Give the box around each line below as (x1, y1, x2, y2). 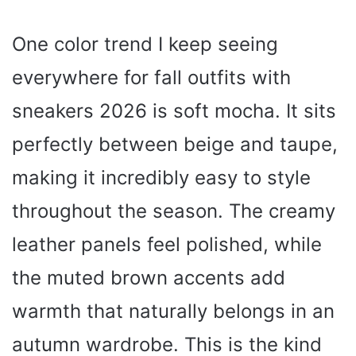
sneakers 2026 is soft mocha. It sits (12, 99, 336, 122)
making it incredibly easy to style (12, 165, 311, 189)
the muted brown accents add (12, 265, 285, 289)
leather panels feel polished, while (12, 232, 322, 256)
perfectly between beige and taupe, (12, 132, 338, 156)
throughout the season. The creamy (12, 199, 335, 222)
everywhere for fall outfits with (12, 65, 291, 89)
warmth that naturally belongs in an (12, 299, 335, 323)
